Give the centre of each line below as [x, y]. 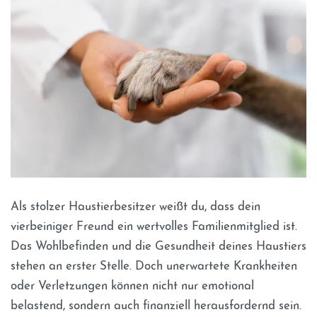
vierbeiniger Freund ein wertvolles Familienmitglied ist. [154, 227]
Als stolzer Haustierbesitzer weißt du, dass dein [136, 207]
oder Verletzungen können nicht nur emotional [132, 287]
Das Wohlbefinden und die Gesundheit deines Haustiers [158, 247]
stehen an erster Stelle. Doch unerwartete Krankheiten [154, 267]
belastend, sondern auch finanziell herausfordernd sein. [156, 306]
